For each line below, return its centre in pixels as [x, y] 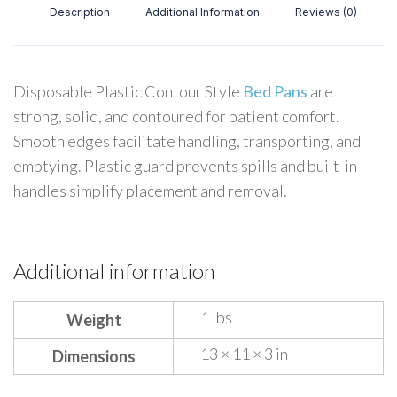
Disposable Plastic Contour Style [127, 91]
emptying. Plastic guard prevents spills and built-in [185, 166]
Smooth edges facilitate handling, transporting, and [187, 141]
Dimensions [93, 356]
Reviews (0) [327, 12]
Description [79, 12]
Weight [93, 320]
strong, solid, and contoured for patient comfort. [176, 116]
